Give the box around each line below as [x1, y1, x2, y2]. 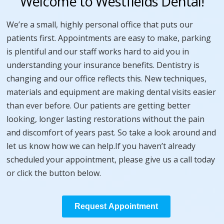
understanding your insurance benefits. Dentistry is [6, 59, 200, 70]
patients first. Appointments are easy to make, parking [6, 32, 211, 43]
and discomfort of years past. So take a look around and [6, 126, 216, 138]
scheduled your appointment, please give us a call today [6, 153, 215, 165]
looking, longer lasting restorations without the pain [6, 113, 205, 124]
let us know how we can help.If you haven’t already [6, 140, 196, 151]
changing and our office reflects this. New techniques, [6, 72, 207, 84]
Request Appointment [74, 202, 158, 211]
